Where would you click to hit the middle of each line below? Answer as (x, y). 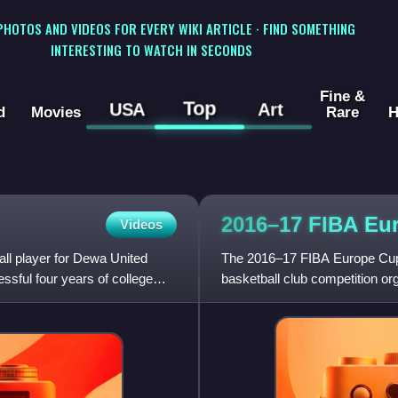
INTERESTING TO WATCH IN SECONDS (151, 49)
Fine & (342, 96)
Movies (56, 112)
